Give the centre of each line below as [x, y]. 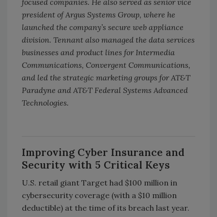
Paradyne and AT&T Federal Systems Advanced [105, 90]
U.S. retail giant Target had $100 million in [100, 182]
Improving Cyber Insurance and [103, 152]
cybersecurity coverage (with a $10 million [99, 195]
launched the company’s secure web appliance [103, 27]
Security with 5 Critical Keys [96, 165]
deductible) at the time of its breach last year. [106, 208]
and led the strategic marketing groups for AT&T [106, 77]
